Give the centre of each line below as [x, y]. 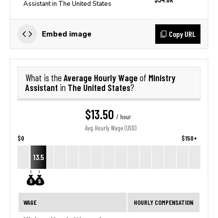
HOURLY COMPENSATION [163, 202]
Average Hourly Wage [102, 78]
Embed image [67, 34]
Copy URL [182, 34]
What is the [45, 78]
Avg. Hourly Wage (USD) [111, 128]
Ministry [162, 78]
